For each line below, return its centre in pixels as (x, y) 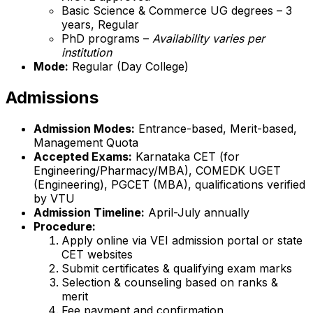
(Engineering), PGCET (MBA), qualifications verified (169, 185)
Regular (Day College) (129, 67)
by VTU (54, 199)
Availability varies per (209, 39)
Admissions (52, 98)
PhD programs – (107, 39)
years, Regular (100, 25)
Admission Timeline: (89, 213)
